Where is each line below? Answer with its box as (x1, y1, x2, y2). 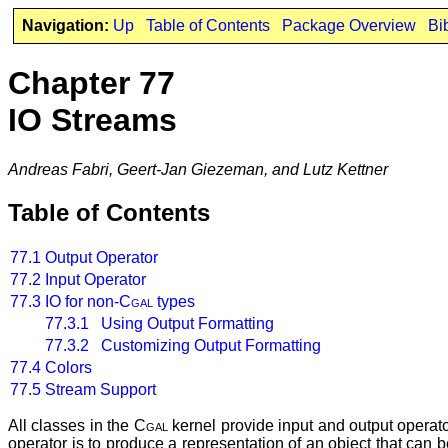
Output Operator (45, 248, 158, 266)
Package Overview (281, 17, 416, 34)
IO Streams (8, 102, 177, 139)
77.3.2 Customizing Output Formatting (45, 336, 321, 354)
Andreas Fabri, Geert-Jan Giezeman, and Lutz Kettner (8, 160, 388, 178)
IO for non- (45, 292, 119, 310)
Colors (45, 358, 92, 376)
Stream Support (45, 380, 156, 398)
